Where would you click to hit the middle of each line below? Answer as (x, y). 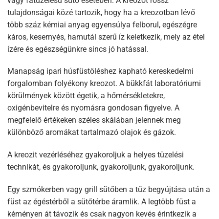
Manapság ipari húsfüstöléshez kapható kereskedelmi (100, 71)
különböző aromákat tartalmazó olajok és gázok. (92, 132)
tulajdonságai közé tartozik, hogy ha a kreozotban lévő (101, 12)
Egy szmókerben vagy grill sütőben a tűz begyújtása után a (109, 189)
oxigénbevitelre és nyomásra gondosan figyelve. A (93, 108)
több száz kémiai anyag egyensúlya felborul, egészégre (102, 24)
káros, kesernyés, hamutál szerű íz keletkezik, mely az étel (106, 37)
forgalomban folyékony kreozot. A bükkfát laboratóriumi (104, 84)
